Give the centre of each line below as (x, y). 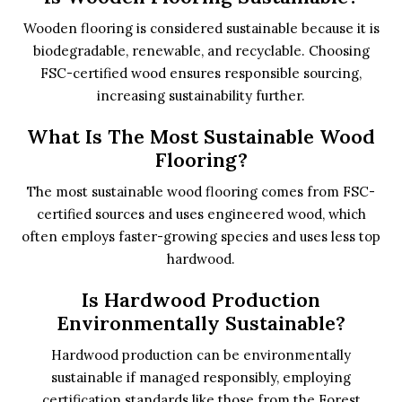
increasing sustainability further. (201, 96)
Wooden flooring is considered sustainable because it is (201, 28)
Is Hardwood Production (201, 300)
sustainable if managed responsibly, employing (201, 377)
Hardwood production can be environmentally (201, 355)
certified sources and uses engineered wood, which (201, 214)
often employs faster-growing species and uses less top (201, 236)
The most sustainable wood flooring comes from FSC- (201, 192)
